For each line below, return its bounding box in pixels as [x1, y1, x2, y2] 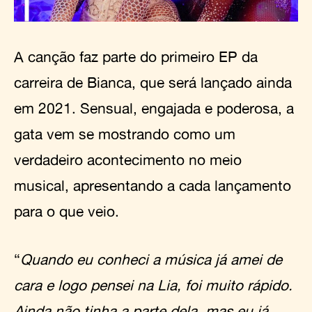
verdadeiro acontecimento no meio [14, 150, 242, 168]
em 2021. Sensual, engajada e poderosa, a [14, 99, 294, 116]
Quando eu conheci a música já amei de [20, 250, 282, 267]
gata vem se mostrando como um [14, 125, 235, 142]
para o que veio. [14, 202, 119, 219]
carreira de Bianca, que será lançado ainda [14, 73, 292, 91]
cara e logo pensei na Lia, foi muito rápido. [14, 276, 292, 293]
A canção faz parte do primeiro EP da [14, 47, 258, 65]
